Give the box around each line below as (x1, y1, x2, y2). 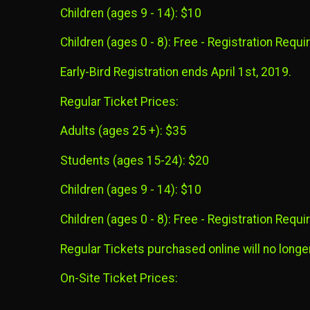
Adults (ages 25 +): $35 (60, 124, 186, 138)
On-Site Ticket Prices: (60, 271, 178, 286)
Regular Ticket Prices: (60, 94, 179, 109)
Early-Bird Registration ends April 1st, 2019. (60, 64, 291, 79)
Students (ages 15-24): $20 (60, 153, 209, 167)
